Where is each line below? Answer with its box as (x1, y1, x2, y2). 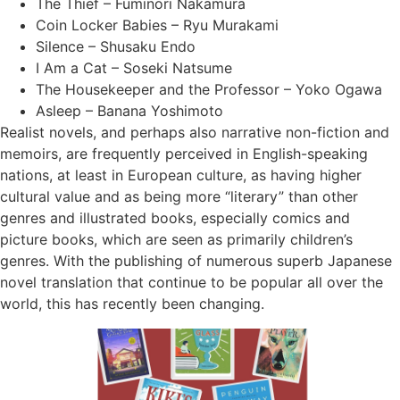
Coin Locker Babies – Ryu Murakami (36, 15, 279, 34)
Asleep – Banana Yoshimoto (36, 101, 223, 120)
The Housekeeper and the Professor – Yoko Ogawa (36, 79, 382, 98)
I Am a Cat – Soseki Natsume (36, 58, 232, 77)
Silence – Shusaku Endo (36, 37, 196, 55)
